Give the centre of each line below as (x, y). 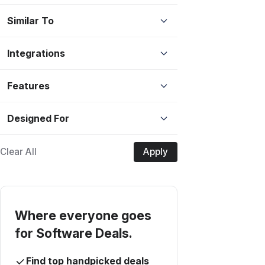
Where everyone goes (83, 215)
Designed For (38, 118)
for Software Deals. (74, 233)
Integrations (36, 53)
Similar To (30, 20)
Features (28, 85)
